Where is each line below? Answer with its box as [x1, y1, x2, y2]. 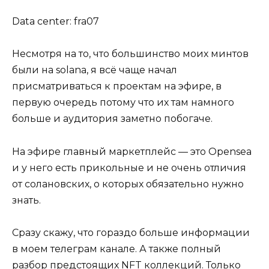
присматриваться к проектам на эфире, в [12, 80, 222, 92]
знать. [12, 194, 41, 206]
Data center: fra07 [12, 16, 99, 28]
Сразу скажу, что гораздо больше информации [12, 226, 250, 238]
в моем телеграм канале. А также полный [12, 243, 221, 255]
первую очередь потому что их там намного [12, 97, 234, 109]
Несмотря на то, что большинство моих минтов [12, 48, 249, 60]
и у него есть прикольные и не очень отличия [12, 162, 246, 174]
